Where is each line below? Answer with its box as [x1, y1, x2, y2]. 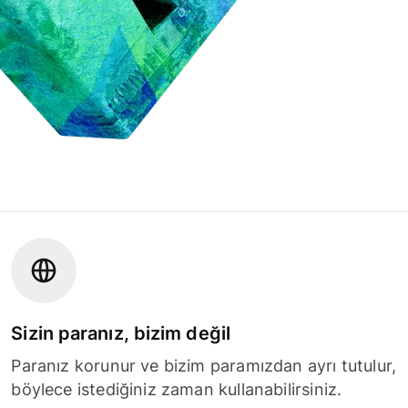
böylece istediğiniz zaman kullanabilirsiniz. [11, 379, 342, 399]
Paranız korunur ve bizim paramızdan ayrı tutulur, [11, 355, 397, 375]
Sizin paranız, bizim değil [11, 321, 230, 344]
